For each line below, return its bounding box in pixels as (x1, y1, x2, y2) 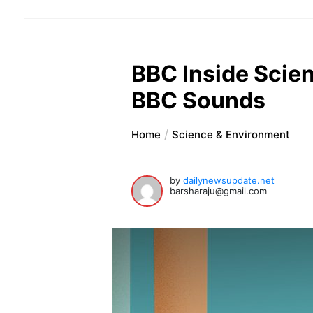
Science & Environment (172, 128, 291, 142)
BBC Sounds (131, 87, 266, 115)
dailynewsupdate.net (183, 175, 275, 187)
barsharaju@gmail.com (170, 185, 268, 197)
